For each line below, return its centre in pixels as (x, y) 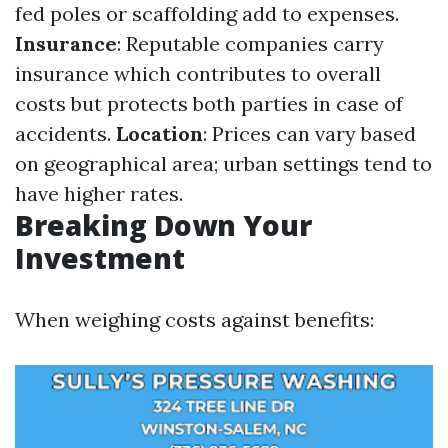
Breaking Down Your (163, 225)
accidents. (65, 133)
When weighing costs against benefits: (194, 319)
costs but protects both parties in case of (209, 103)
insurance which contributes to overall (198, 73)
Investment (100, 258)
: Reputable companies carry (250, 43)
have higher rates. (99, 193)
